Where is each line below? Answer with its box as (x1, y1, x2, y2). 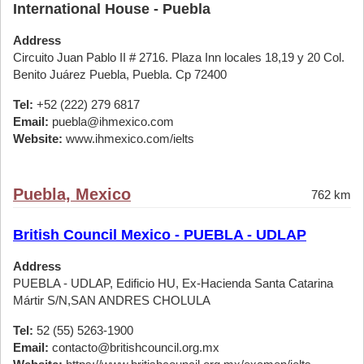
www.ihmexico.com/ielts (63, 132, 194, 145)
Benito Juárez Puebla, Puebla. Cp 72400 (13, 67, 227, 81)
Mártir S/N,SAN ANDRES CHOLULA (13, 293, 210, 307)
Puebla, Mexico (13, 185, 131, 203)
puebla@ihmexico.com (49, 115, 174, 128)
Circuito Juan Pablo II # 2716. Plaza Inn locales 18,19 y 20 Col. (13, 50, 344, 64)
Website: (13, 132, 63, 145)
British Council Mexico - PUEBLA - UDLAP (13, 227, 306, 243)
